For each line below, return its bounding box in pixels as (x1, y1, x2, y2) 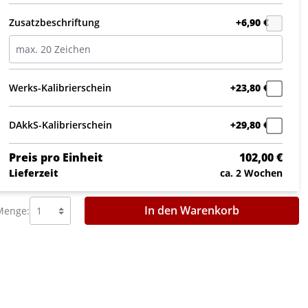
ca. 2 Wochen (219, 166, 283, 179)
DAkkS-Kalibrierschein (8, 118, 112, 131)
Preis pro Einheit (8, 149, 102, 165)
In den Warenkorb (144, 203, 239, 219)
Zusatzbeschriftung (8, 15, 100, 29)
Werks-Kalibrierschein (8, 80, 111, 94)
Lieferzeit (8, 166, 58, 179)
